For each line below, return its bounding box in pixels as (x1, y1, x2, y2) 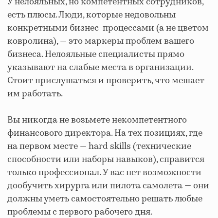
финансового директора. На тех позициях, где (7, 127, 202, 140)
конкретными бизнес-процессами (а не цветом (7, 22, 209, 35)
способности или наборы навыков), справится (7, 153, 204, 166)
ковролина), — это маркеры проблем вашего (7, 35, 194, 48)
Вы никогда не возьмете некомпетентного (7, 114, 187, 127)
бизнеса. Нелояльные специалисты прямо (7, 48, 184, 61)
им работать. (7, 88, 63, 101)
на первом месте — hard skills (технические (7, 140, 191, 153)
